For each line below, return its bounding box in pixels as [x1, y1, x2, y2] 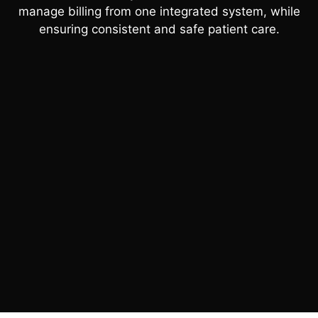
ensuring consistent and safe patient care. [38, 22, 280, 37]
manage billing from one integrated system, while [18, 4, 300, 19]
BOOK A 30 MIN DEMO [85, 81, 233, 98]
